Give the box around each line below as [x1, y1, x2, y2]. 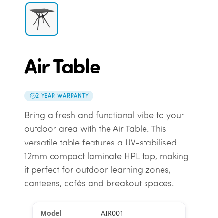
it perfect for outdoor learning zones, [24, 164, 171, 176]
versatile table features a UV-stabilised [24, 137, 177, 148]
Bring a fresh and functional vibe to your [24, 109, 184, 121]
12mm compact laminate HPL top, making [24, 150, 189, 162]
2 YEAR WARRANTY [36, 92, 89, 99]
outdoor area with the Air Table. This [24, 123, 166, 135]
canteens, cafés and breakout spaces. [24, 178, 174, 189]
